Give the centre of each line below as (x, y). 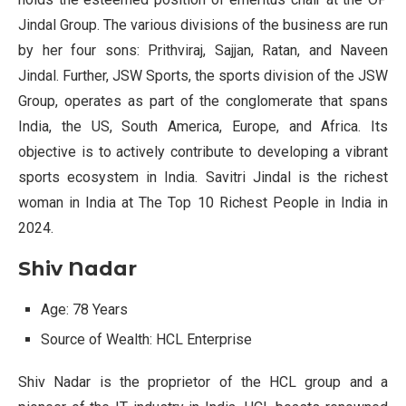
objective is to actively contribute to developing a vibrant (203, 152)
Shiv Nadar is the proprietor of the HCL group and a (203, 382)
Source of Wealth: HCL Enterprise (146, 340)
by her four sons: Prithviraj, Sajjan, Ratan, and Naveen (203, 51)
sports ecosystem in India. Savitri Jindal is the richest (203, 178)
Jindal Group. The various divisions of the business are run (203, 25)
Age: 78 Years (84, 310)
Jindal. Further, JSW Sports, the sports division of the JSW (203, 76)
